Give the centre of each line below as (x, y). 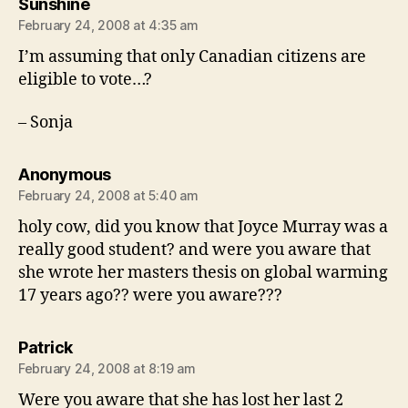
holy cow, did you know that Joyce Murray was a (203, 228)
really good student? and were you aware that (194, 250)
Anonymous (65, 175)
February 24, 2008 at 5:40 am (108, 196)
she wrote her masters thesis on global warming (203, 273)
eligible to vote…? (85, 79)
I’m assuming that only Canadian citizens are (192, 56)
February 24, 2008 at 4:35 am (108, 25)
